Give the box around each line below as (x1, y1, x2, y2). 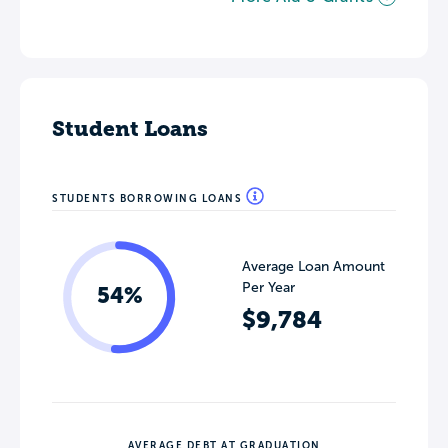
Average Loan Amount (242, 258, 385, 274)
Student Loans (52, 115, 208, 141)
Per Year (242, 279, 295, 295)
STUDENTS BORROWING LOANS (52, 192, 246, 204)
